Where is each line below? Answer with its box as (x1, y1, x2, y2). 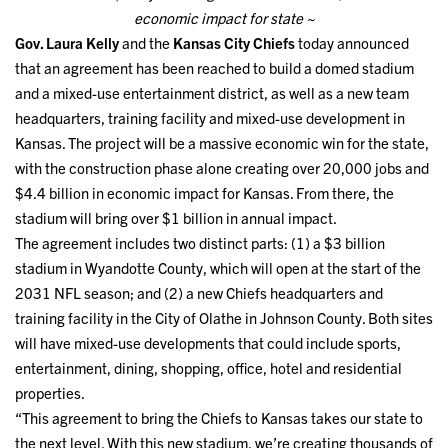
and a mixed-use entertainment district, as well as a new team (15, 83, 409, 103)
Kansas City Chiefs (173, 33, 295, 53)
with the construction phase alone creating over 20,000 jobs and (15, 158, 429, 178)
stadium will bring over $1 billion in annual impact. (15, 208, 337, 228)
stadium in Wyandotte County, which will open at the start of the (15, 258, 421, 278)
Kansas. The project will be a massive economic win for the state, (15, 133, 429, 153)
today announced (295, 33, 409, 53)
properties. (15, 383, 85, 403)
